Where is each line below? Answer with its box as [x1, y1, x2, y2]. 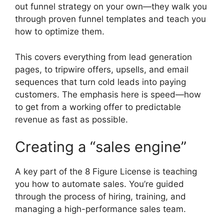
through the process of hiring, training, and [15, 191, 186, 202]
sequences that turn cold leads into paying [15, 76, 186, 87]
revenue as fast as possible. [15, 114, 128, 124]
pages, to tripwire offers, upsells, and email [15, 64, 188, 74]
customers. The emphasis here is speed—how [15, 89, 201, 99]
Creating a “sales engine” [15, 138, 186, 156]
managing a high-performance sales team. [15, 204, 186, 214]
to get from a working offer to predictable [15, 101, 181, 112]
